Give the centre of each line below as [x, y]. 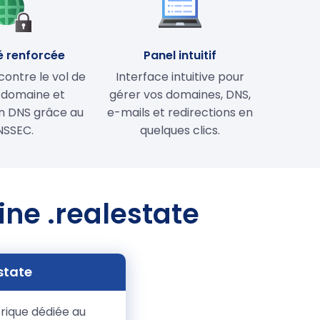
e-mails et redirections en [180, 112]
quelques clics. [180, 130]
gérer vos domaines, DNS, [180, 94]
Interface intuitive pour [180, 76]
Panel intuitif [180, 55]
